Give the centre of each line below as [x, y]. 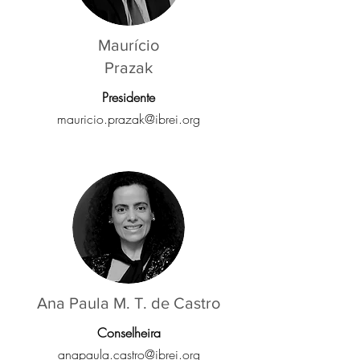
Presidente [129, 97]
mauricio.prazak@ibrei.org [129, 119]
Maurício [129, 45]
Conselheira [129, 333]
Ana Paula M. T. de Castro [129, 303]
